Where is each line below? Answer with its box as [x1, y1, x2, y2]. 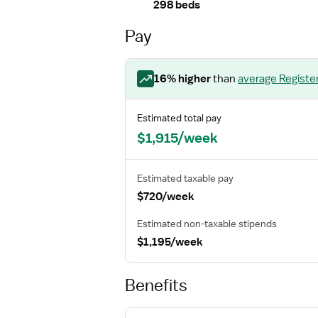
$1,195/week [137, 235, 203, 249]
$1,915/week [137, 129, 218, 146]
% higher [167, 72, 211, 86]
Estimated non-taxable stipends [137, 217, 277, 230]
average [238, 72, 277, 86]
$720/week [137, 190, 194, 204]
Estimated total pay [137, 111, 221, 124]
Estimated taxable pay [137, 172, 234, 185]
